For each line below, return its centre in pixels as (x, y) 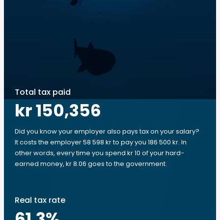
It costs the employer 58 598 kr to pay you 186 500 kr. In (101, 142)
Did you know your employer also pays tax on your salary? (107, 131)
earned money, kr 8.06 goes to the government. (91, 164)
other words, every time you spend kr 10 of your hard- (99, 153)
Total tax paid (43, 92)
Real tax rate (40, 200)
